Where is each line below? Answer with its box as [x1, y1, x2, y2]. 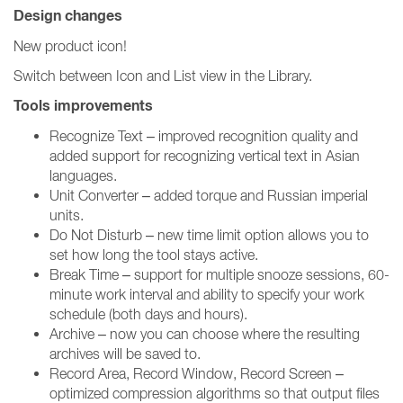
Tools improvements [13, 96, 153, 115]
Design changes [13, 6, 122, 25]
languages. [49, 167, 121, 184]
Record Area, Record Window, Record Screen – [49, 365, 344, 381]
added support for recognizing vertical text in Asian [49, 148, 360, 164]
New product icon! [13, 38, 130, 54]
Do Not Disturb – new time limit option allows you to [49, 227, 369, 243]
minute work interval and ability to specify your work [49, 286, 364, 302]
